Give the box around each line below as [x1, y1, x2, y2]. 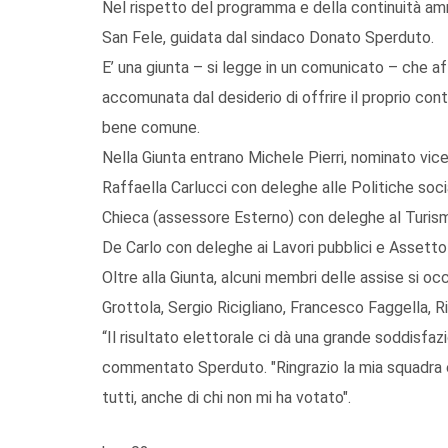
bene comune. [102, 117, 200, 137]
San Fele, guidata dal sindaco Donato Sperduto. [102, 27, 434, 47]
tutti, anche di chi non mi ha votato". [102, 387, 351, 407]
